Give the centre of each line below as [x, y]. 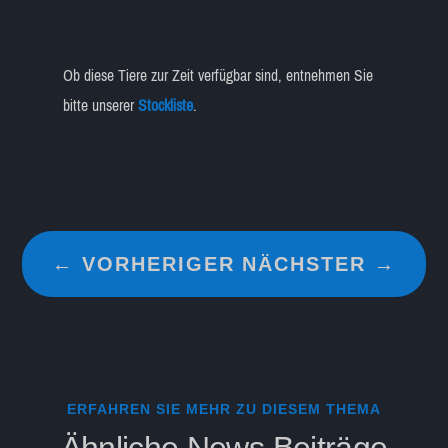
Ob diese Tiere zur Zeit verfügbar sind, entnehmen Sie [217, 75]
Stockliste [165, 105]
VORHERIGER [159, 263]
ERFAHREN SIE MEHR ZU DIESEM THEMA [223, 409]
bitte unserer [100, 105]
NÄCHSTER [303, 263]
